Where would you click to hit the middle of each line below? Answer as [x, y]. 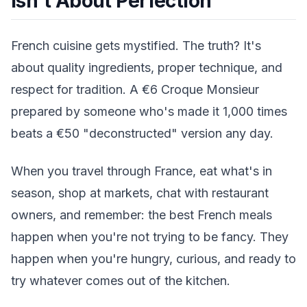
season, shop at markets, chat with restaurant [140, 193]
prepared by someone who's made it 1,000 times [149, 112]
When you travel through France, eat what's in [142, 171]
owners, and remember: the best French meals [142, 214]
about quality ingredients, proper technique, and [147, 68]
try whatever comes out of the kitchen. [121, 280]
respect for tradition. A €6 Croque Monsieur [135, 90]
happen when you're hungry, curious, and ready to [153, 258]
